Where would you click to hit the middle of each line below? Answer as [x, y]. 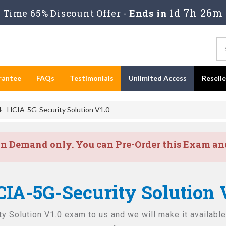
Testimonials [92, 78]
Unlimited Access [158, 78]
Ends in [148, 13]
